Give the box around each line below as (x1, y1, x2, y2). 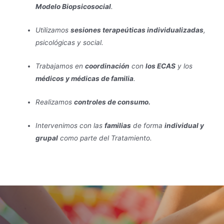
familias (104, 121, 131, 129)
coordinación (85, 62, 130, 70)
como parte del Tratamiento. (58, 133, 152, 142)
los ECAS (145, 62, 176, 70)
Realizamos (35, 97, 74, 106)
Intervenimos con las (35, 121, 105, 129)
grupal (35, 133, 58, 142)
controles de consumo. (74, 97, 151, 106)
